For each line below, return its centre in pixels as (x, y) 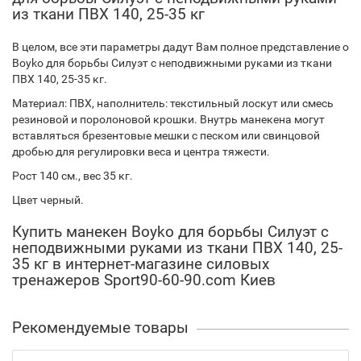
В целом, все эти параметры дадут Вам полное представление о (180, 47)
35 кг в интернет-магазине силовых (141, 264)
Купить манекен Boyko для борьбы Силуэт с (170, 232)
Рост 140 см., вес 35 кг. (73, 176)
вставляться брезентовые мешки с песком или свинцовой (166, 136)
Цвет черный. (48, 200)
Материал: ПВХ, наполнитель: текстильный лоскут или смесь (173, 104)
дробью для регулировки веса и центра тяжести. (141, 152)
